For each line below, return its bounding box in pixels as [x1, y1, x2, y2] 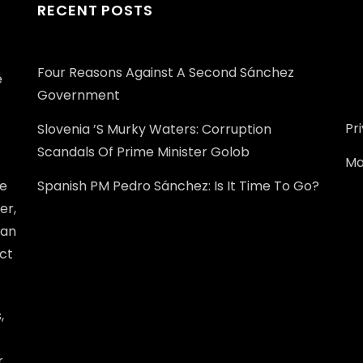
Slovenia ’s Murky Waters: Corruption [37, 119, 271, 139]
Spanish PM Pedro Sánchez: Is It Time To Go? [37, 176, 319, 195]
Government [37, 85, 120, 105]
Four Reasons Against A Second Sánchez [37, 62, 294, 82]
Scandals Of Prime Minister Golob [37, 142, 250, 161]
